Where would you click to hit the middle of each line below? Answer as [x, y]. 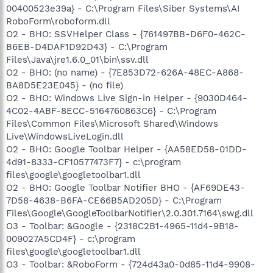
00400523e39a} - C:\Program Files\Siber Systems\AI [123, 8]
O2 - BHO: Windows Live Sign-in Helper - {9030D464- [127, 98]
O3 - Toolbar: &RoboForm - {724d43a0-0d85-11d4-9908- [131, 264]
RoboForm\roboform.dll [58, 21]
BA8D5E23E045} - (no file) [65, 85]
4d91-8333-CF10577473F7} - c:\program [94, 162]
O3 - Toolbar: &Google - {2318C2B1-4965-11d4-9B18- [122, 226]
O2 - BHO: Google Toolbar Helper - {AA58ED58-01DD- [126, 149]
